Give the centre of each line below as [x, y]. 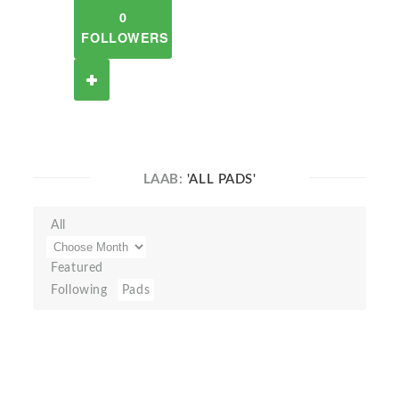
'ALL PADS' [221, 179]
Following [79, 290]
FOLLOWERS [125, 37]
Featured [77, 268]
